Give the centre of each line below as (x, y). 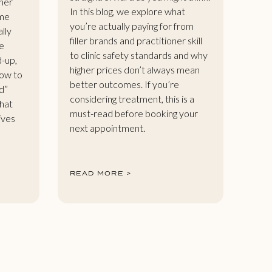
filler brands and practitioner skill (136, 40)
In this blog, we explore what (127, 11)
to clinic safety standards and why (138, 55)
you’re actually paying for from (131, 25)
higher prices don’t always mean (134, 69)
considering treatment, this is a (132, 98)
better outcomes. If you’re (124, 84)
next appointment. (107, 127)
